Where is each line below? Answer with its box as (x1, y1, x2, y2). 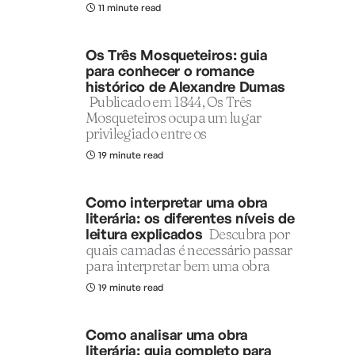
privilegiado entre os (86, 124, 207, 143)
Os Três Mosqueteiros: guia (86, 46, 268, 64)
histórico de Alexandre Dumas (86, 78, 289, 96)
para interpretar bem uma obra (86, 257, 270, 276)
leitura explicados (86, 225, 203, 243)
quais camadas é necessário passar (86, 241, 292, 260)
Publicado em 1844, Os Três (89, 93, 252, 112)
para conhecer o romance (86, 62, 254, 80)
